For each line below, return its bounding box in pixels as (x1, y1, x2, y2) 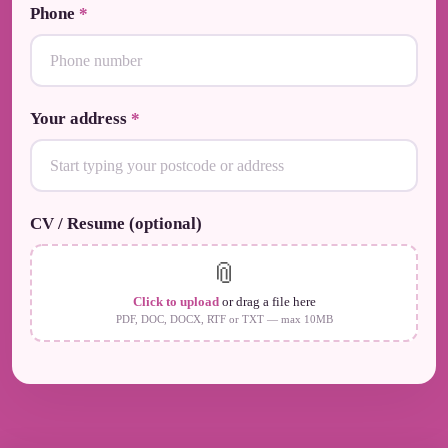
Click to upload (132, 294, 219, 309)
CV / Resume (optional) (30, 214, 202, 233)
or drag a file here (218, 294, 316, 309)
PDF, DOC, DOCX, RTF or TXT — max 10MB (115, 313, 333, 325)
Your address (30, 109, 131, 128)
